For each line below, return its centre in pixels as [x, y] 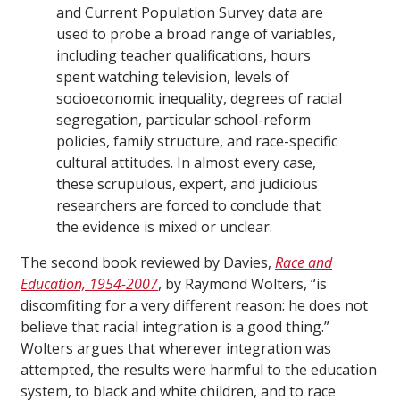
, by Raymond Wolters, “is [242, 284]
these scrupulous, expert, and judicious [187, 184]
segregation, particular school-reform [183, 120]
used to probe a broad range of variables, [196, 34]
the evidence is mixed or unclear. [164, 227]
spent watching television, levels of [173, 77]
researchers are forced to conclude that [188, 206]
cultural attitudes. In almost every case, [186, 163]
